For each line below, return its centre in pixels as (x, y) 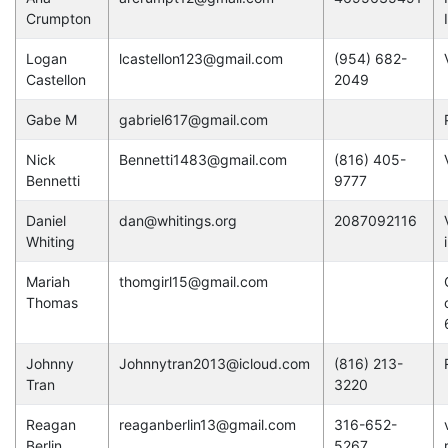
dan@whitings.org (177, 220)
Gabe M (51, 119)
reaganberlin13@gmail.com (207, 424)
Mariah (47, 281)
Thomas (51, 302)
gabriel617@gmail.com (193, 119)
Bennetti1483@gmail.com (202, 159)
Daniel (45, 220)
